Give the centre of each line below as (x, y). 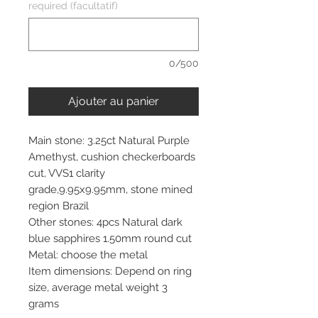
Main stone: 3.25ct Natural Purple (109, 140)
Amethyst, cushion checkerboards (112, 157)
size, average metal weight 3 (98, 287)
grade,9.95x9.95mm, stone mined (110, 189)
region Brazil (59, 205)
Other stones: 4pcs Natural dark (105, 222)
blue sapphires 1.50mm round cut (110, 238)
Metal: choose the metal (88, 254)
